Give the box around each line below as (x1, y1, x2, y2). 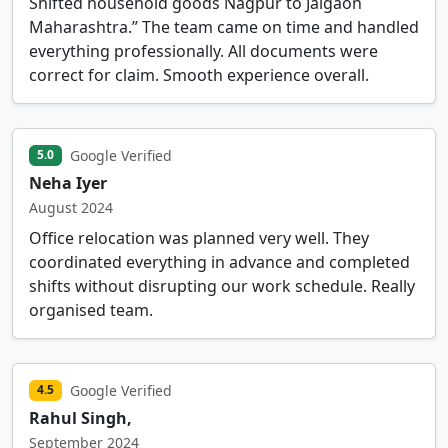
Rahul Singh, (29, 406, 132, 429)
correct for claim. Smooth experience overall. (29, 63, 369, 86)
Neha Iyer (29, 171, 107, 194)
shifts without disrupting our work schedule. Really (29, 274, 415, 297)
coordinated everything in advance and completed (29, 250, 410, 273)
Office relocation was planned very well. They (29, 226, 369, 249)
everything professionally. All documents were (29, 39, 378, 62)
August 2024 (29, 197, 113, 217)
